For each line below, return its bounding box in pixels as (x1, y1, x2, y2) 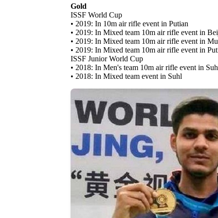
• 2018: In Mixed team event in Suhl (71, 72, 182, 81)
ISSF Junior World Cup (71, 54, 143, 63)
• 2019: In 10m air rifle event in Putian (71, 19, 188, 28)
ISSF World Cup (71, 11, 122, 19)
